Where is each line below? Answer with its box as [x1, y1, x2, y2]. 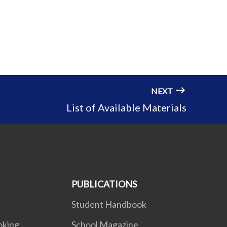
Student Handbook [71, 199, 146, 210]
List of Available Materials [66, 101, 186, 114]
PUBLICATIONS [71, 178, 137, 190]
